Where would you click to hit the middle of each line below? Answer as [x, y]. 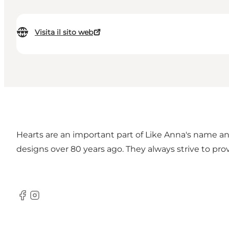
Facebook [36, 200]
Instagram [49, 200]
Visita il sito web [64, 32]
